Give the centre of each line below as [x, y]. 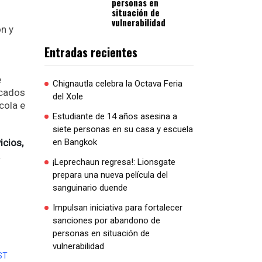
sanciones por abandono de [106, 220]
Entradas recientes [91, 52]
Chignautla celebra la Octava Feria [118, 84]
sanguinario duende [90, 188]
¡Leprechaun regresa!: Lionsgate [114, 162]
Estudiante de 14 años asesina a [115, 116]
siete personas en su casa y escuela [123, 129]
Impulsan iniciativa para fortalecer [118, 208]
